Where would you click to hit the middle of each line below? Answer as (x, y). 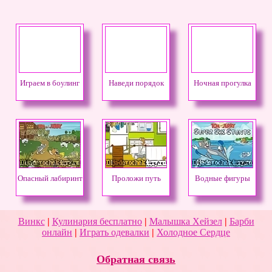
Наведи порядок (136, 83)
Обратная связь (136, 259)
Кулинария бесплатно (97, 221)
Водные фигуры (222, 178)
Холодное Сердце (193, 232)
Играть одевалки (114, 232)
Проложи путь (136, 178)
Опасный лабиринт (50, 178)
